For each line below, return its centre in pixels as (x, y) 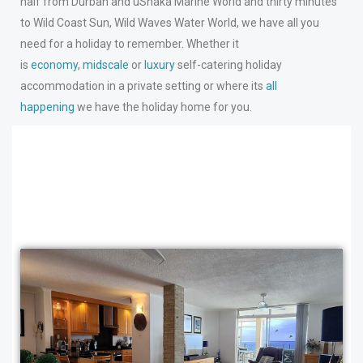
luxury (160, 64)
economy (55, 64)
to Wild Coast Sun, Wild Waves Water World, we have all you (170, 22)
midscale (106, 64)
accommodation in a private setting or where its (143, 85)
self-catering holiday (229, 64)
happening (48, 107)
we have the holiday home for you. (164, 107)
